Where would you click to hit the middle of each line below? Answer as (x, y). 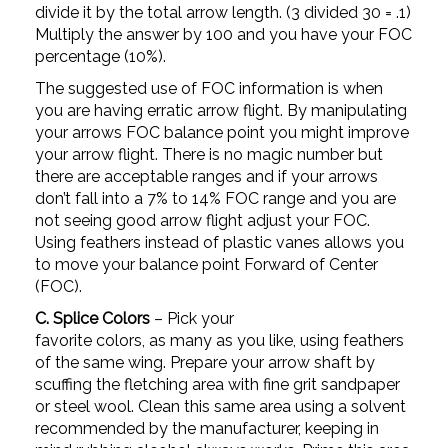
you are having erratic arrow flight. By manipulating (221, 110)
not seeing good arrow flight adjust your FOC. (202, 220)
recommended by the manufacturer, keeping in (207, 428)
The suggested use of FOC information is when (209, 88)
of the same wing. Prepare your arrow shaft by (205, 362)
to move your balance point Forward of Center (206, 264)
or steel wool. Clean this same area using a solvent (220, 406)
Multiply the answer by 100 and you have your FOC (223, 34)
